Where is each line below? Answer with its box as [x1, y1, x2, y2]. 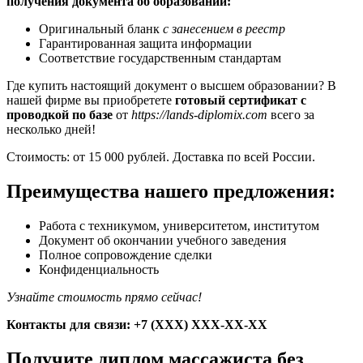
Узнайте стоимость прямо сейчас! [6, 289, 202, 304]
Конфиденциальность [39, 262, 159, 276]
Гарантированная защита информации [39, 36, 252, 50]
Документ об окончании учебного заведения [39, 233, 286, 247]
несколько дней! [6, 122, 96, 136]
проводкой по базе [6, 107, 113, 122]
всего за [267, 107, 314, 122]
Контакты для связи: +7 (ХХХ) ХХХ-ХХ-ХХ [6, 317, 267, 331]
